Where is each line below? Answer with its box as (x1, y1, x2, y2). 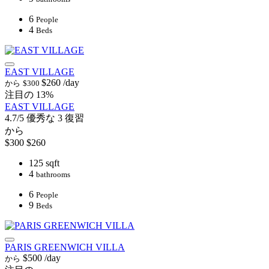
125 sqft (29, 158, 59, 169)
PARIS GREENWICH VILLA (5, 242, 125, 253)
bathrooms (36, 170, 70, 180)
